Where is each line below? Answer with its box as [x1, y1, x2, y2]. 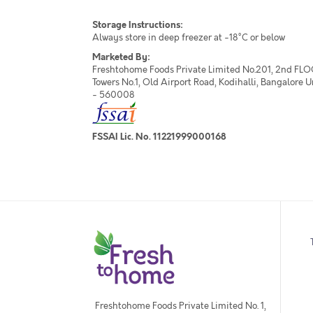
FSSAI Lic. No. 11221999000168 [92, 130, 226, 143]
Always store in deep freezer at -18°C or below [92, 31, 285, 44]
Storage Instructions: [92, 19, 183, 31]
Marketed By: [92, 51, 150, 64]
